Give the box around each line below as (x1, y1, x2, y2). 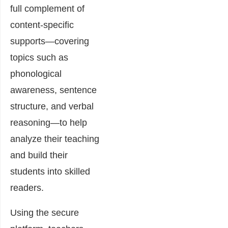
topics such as (10, 52, 68, 63)
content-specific (10, 20, 74, 31)
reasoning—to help (10, 118, 87, 128)
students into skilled (10, 166, 90, 177)
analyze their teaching (10, 134, 99, 145)
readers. (10, 183, 44, 193)
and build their (10, 150, 68, 161)
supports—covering (10, 36, 89, 47)
